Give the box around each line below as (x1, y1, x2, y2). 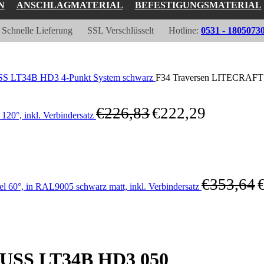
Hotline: (169, 25, 201, 35)
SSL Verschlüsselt (87, 25, 154, 35)
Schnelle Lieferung (2, 25, 72, 35)
